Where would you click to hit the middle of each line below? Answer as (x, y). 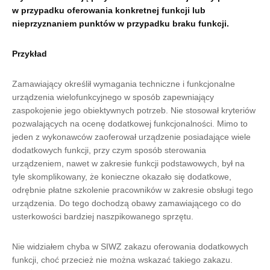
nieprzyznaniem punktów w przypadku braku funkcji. (121, 24)
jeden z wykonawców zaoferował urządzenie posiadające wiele (131, 137)
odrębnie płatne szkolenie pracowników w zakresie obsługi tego (133, 190)
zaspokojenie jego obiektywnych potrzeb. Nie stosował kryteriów (134, 110)
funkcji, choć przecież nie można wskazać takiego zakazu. (122, 260)
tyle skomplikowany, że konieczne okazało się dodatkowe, (122, 177)
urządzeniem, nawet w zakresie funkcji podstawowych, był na (128, 163)
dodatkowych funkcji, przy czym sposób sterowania (109, 150)
